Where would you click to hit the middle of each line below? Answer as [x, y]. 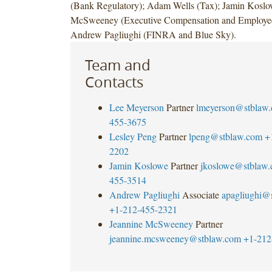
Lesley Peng [133, 136]
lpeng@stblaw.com [225, 136]
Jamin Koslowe [138, 165]
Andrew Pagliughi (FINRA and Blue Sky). [153, 34]
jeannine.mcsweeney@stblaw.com [175, 238]
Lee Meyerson [136, 107]
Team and [117, 65]
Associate [200, 194]
